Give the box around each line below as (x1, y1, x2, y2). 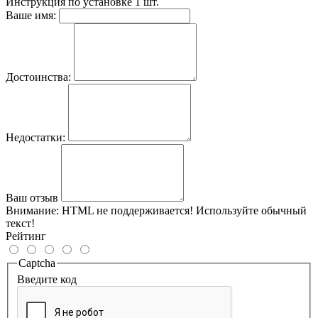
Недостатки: (6, 131, 65, 143)
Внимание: (6, 204, 59, 216)
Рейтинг (6, 229, 46, 242)
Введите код (17, 273, 77, 286)
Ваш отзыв (6, 191, 58, 204)
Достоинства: (6, 70, 71, 83)
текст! (6, 216, 35, 229)
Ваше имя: (6, 9, 56, 21)
